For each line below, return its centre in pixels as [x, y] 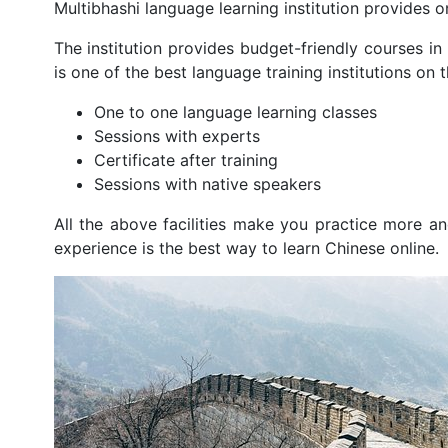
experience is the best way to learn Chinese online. [248, 247]
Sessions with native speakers [207, 183]
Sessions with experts [176, 135]
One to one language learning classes [235, 111]
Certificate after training [185, 159]
